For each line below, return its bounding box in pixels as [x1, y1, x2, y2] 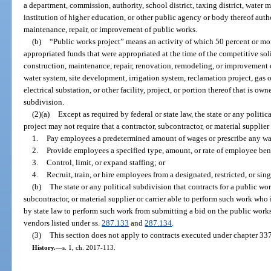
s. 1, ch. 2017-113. [62, 243, 116, 251]
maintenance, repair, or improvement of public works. [24, 24, 198, 34]
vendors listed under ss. [24, 218, 102, 227]
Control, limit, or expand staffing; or [46, 157, 165, 167]
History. [31, 243, 56, 251]
